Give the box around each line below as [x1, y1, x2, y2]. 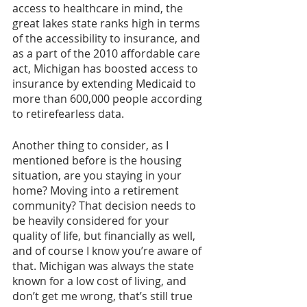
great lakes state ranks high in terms [12, 15, 203, 31]
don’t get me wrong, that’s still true [12, 288, 195, 304]
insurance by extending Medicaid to [12, 75, 199, 91]
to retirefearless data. [12, 106, 124, 121]
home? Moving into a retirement [12, 182, 182, 198]
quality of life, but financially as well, [12, 228, 198, 243]
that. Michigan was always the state [12, 258, 197, 273]
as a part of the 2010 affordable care [12, 45, 203, 61]
